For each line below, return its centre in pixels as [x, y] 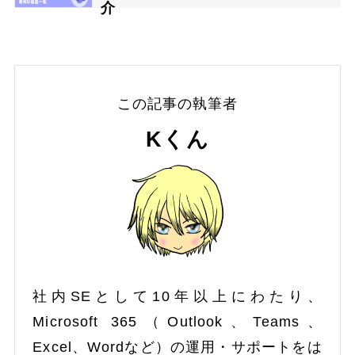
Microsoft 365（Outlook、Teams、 [177, 322]
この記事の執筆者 [177, 103]
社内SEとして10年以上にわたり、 [177, 297]
